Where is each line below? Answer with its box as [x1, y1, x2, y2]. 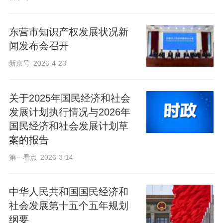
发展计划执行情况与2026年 [8, 106, 130, 117]
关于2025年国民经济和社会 [8, 92, 130, 104]
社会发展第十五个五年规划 [8, 200, 128, 212]
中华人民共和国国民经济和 [8, 186, 128, 198]
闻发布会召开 [8, 40, 69, 51]
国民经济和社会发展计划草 [8, 120, 128, 131]
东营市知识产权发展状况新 [8, 26, 128, 37]
